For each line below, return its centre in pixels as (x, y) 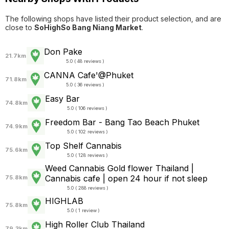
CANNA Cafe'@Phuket (89, 75)
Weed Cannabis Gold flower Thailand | (119, 168)
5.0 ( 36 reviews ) (85, 85)
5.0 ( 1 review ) (84, 211)
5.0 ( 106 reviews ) (87, 108)
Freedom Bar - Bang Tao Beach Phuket (122, 122)
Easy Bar (62, 98)
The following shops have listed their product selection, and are (113, 18)
